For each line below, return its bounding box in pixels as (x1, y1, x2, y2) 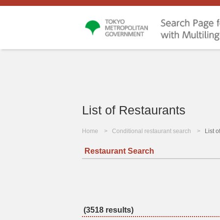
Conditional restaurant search (112, 128, 191, 135)
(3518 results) (83, 206, 134, 215)
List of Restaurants (82, 103, 186, 117)
